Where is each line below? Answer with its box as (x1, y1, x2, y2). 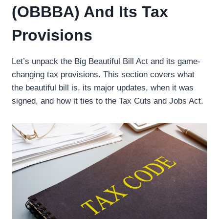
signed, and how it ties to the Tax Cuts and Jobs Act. (12, 96, 203, 106)
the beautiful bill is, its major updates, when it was (12, 83, 194, 92)
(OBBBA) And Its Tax (12, 3, 168, 21)
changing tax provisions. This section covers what (12, 70, 195, 79)
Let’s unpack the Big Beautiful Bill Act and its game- (12, 57, 200, 66)
